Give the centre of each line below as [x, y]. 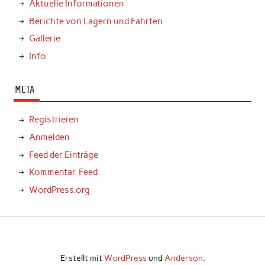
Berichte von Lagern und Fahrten [96, 21]
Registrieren [54, 120]
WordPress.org [59, 190]
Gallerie [44, 39]
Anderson [183, 258]
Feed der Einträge [63, 155]
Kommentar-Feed [63, 172]
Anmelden [49, 137]
